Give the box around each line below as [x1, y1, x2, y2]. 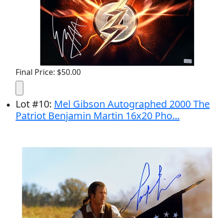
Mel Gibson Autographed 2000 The [54, 97, 210, 110]
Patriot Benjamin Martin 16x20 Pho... [16, 109, 180, 122]
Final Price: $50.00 [16, 67, 81, 77]
